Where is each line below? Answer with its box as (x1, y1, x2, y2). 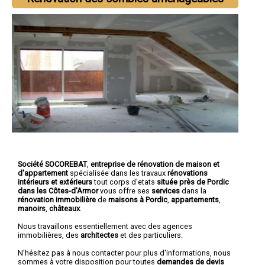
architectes (80, 230, 118, 240)
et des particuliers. (118, 230, 183, 240)
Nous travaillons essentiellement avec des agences (18, 221, 192, 231)
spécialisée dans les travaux (68, 168, 167, 177)
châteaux (49, 203, 80, 213)
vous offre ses (100, 186, 151, 195)
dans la (180, 186, 206, 195)
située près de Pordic (157, 177, 229, 186)
